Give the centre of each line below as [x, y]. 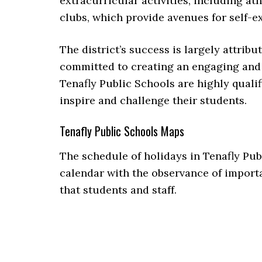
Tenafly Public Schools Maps [122, 131]
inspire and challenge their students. [153, 100]
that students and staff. [118, 189]
